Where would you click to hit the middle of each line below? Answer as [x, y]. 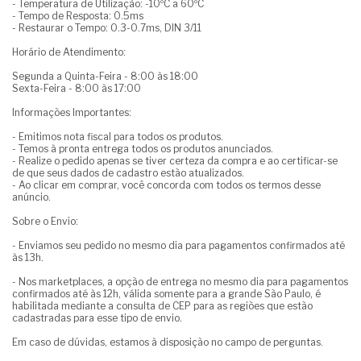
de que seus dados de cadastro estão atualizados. [128, 173]
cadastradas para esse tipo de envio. [97, 318]
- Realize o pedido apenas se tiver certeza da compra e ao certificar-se [175, 161]
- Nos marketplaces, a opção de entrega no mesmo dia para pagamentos [180, 282]
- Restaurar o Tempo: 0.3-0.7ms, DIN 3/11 [107, 28]
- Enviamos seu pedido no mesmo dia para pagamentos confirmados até [178, 246]
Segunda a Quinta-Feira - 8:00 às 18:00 [105, 77]
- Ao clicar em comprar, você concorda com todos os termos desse [166, 185]
